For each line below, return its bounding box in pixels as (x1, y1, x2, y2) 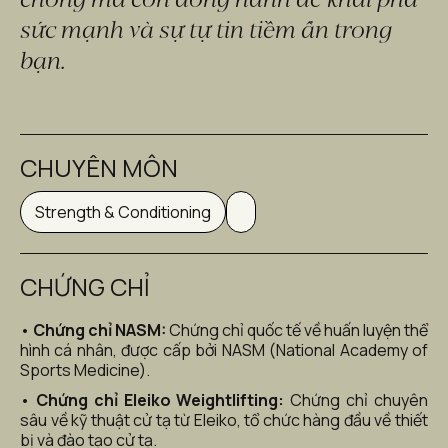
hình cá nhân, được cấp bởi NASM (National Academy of (20, 339, 428, 361)
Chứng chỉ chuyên (284, 389, 429, 411)
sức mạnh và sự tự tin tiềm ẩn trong (20, 10, 392, 45)
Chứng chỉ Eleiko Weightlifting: (35, 389, 285, 411)
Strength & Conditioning (35, 201, 211, 223)
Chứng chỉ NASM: (33, 319, 166, 341)
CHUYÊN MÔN (20, 151, 178, 184)
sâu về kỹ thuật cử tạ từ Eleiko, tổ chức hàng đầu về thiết (20, 409, 428, 431)
